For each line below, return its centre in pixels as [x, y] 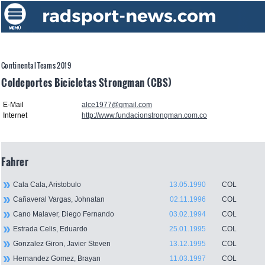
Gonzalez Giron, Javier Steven [62, 244]
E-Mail [13, 105]
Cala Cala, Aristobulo [47, 185]
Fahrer [15, 162]
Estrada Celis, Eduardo [50, 229]
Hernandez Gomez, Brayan [57, 259]
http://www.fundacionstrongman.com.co [144, 116]
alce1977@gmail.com [117, 105]
